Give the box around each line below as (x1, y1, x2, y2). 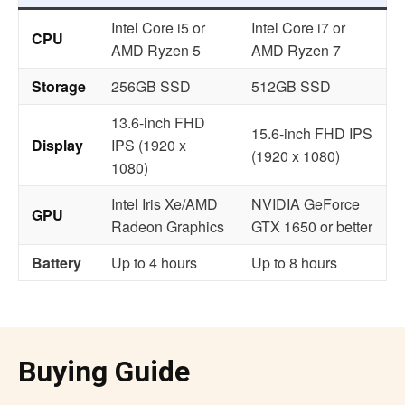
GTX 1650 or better (251, 216, 372, 238)
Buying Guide (18, 354, 190, 390)
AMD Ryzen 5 (111, 40, 201, 61)
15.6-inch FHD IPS (251, 123, 372, 145)
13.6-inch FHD (111, 112, 205, 134)
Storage (32, 76, 86, 98)
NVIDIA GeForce (251, 193, 360, 215)
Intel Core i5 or (111, 17, 205, 39)
